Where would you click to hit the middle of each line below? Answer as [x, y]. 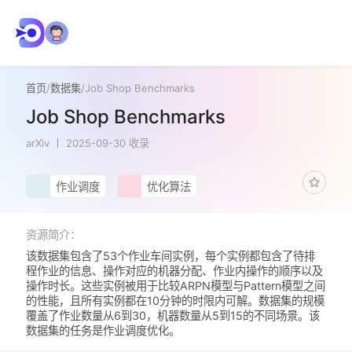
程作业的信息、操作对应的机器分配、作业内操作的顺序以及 [175, 271]
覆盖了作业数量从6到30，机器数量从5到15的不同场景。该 [173, 316]
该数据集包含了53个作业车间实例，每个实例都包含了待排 [171, 256]
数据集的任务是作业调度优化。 [103, 331]
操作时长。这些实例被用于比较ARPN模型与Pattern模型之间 [176, 286]
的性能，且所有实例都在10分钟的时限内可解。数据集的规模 [176, 301]
